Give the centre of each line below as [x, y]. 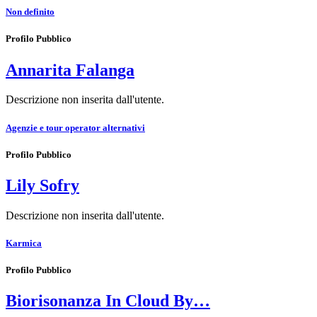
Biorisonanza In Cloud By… [108, 301]
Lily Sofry [42, 185]
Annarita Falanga [70, 70]
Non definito [30, 12]
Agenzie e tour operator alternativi [75, 127]
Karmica [24, 243]
